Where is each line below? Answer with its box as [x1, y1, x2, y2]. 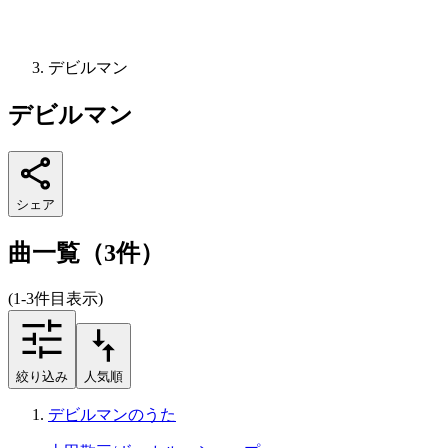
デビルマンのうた [48, 405, 176, 423]
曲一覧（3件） [8, 239, 164, 266]
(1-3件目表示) [8, 289, 103, 307]
